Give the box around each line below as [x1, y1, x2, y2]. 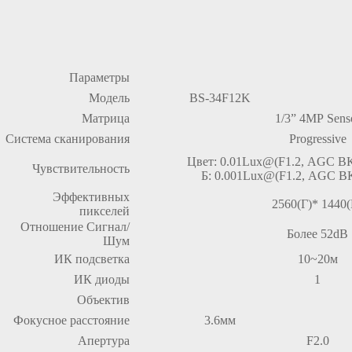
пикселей [79, 204, 130, 218]
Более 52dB [287, 227, 348, 240]
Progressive [288, 132, 346, 145]
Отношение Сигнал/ [20, 220, 130, 233]
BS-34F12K [189, 91, 251, 104]
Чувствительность [32, 162, 130, 175]
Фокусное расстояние [13, 313, 130, 327]
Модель [89, 91, 130, 104]
